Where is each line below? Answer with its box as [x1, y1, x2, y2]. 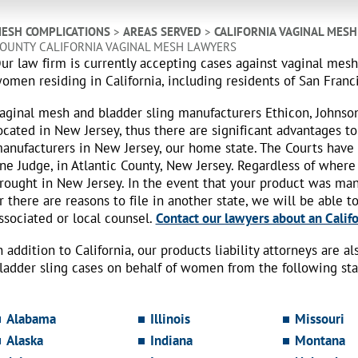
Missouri [294, 310, 344, 328]
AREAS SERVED [122, 23, 201, 40]
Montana [294, 332, 345, 350]
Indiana [150, 332, 193, 350]
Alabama [6, 310, 56, 328]
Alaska [6, 332, 43, 350]
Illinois [150, 310, 191, 328]
